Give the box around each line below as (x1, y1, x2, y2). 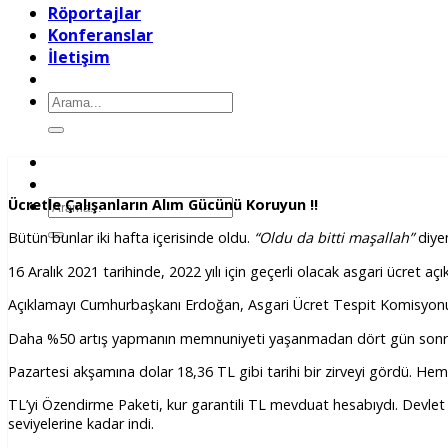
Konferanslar (48, 24, 153, 46)
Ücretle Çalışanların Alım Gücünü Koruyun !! (8, 194, 318, 214)
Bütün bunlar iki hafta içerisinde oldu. (8, 228, 254, 248)
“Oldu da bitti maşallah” (254, 228, 414, 248)
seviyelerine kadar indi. (8, 414, 158, 434)
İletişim (48, 46, 110, 68)
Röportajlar (48, 2, 141, 24)
